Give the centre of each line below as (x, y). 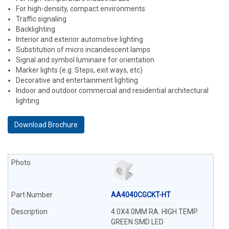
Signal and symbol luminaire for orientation (85, 60)
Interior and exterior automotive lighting (79, 39)
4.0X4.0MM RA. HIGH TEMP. (154, 212)
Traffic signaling (41, 19)
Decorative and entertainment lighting (77, 80)
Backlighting (36, 29)
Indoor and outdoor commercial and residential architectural (112, 90)
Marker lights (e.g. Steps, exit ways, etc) (79, 70)
